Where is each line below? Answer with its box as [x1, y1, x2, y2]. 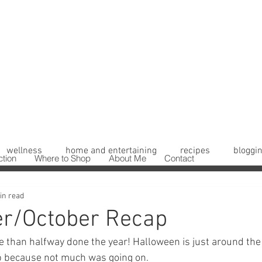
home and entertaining [65, 145, 157, 157]
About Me [109, 153, 146, 164]
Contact [164, 153, 194, 164]
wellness [6, 145, 42, 157]
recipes [180, 145, 210, 157]
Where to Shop [35, 153, 91, 164]
